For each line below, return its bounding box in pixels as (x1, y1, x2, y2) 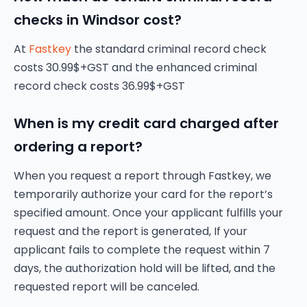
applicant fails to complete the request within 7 (14, 242, 270, 258)
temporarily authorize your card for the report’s (14, 186, 273, 202)
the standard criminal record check (71, 41, 267, 57)
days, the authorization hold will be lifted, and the (14, 260, 275, 276)
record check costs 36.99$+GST (14, 78, 185, 94)
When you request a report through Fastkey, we (14, 168, 271, 184)
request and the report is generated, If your (14, 223, 247, 239)
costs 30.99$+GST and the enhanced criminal (14, 60, 257, 75)
